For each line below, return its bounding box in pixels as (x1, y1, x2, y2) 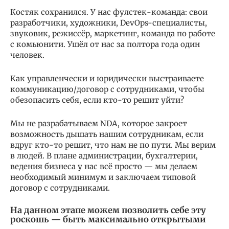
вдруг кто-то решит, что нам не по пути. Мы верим (10, 140, 216, 150)
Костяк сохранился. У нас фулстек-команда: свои (10, 7, 208, 17)
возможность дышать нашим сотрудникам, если (10, 129, 203, 139)
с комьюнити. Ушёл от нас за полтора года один (10, 39, 200, 49)
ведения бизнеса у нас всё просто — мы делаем (10, 161, 197, 171)
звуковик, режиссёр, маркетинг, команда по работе (10, 28, 215, 38)
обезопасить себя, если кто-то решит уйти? (10, 95, 184, 105)
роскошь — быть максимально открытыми (10, 214, 206, 225)
